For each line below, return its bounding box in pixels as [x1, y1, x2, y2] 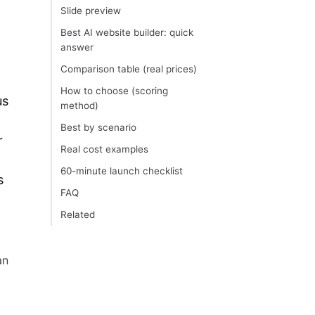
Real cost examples [60, 143, 148, 155]
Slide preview [60, 5, 121, 17]
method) [60, 100, 98, 112]
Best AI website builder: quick [60, 27, 193, 39]
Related [60, 209, 95, 221]
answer [60, 41, 94, 53]
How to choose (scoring [60, 85, 168, 97]
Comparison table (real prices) [60, 63, 197, 75]
